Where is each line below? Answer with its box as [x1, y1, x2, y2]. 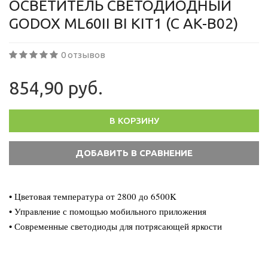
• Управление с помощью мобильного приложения [9, 205, 206, 217]
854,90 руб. [9, 78, 103, 98]
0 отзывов [61, 50, 105, 60]
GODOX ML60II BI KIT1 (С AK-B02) [9, 15, 238, 32]
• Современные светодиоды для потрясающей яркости [9, 220, 222, 232]
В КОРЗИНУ [109, 115, 159, 126]
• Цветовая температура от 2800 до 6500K [9, 190, 176, 202]
